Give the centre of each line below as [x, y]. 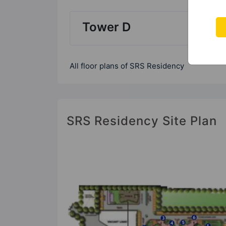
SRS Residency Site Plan [142, 121]
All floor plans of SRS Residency [127, 66]
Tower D [106, 27]
